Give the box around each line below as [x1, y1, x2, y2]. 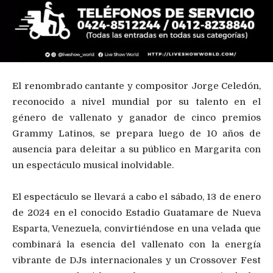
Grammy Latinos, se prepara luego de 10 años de [12, 127, 261, 139]
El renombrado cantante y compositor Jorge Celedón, [12, 80, 261, 91]
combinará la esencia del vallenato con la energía [12, 238, 261, 250]
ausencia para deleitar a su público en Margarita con [12, 143, 261, 155]
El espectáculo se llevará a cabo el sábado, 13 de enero [12, 191, 261, 202]
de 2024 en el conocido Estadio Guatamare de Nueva [12, 207, 261, 218]
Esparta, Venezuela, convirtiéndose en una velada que [12, 222, 261, 234]
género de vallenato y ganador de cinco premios [12, 112, 261, 123]
